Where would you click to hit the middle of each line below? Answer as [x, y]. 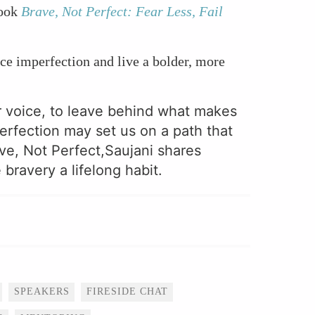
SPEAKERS [42, 292]
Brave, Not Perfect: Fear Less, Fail [122, 12]
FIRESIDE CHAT [127, 292]
